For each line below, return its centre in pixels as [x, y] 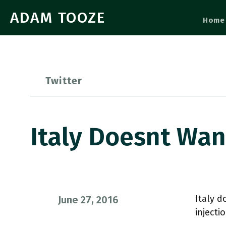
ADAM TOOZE [58, 18]
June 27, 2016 [88, 200]
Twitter [64, 81]
